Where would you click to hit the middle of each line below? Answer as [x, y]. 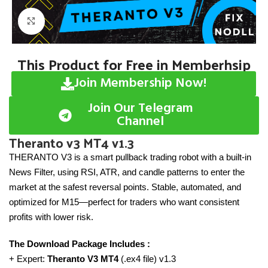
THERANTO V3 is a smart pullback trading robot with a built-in [130, 157]
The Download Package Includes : [80, 243]
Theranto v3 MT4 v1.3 [71, 142]
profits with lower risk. [51, 217]
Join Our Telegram [140, 108]
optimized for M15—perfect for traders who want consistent [124, 202]
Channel [141, 121]
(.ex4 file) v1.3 [148, 258]
